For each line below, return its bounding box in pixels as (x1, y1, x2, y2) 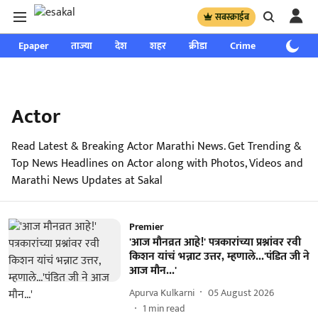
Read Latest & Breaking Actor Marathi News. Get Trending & (11, 137, 302, 156)
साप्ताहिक (278, 38, 314, 54)
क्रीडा (189, 38, 207, 54)
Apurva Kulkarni (128, 284, 194, 301)
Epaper (18, 38, 48, 54)
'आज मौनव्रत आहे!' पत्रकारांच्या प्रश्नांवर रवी (128, 233, 301, 252)
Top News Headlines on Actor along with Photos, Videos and (11, 154, 303, 173)
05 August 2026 (207, 284, 274, 301)
